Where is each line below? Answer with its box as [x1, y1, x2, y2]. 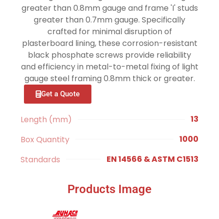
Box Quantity [21, 133, 70, 145]
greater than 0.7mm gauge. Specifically [34, 14, 185, 25]
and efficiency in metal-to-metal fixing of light [21, 61, 198, 72]
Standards [21, 153, 61, 165]
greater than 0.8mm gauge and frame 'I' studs [21, 2, 198, 14]
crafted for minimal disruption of [47, 26, 172, 37]
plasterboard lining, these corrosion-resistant [22, 38, 197, 49]
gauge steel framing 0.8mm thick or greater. [24, 73, 195, 84]
